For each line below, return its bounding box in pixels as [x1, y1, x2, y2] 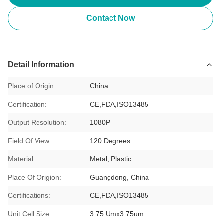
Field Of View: [8, 137, 51, 145]
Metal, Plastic [90, 155, 132, 163]
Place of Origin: [8, 82, 56, 90]
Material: [8, 155, 35, 163]
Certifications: [8, 191, 50, 199]
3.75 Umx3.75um [90, 210, 144, 218]
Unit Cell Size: [8, 210, 51, 218]
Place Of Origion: [8, 173, 61, 181]
